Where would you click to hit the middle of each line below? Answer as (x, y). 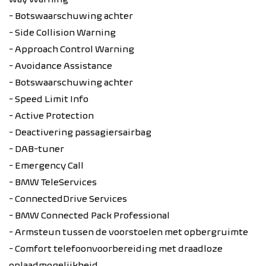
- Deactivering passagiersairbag (80, 132)
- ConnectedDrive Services (68, 199)
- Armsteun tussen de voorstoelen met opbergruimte (129, 232)
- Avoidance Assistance (61, 66)
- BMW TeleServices (53, 182)
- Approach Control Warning (72, 49)
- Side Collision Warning (62, 32)
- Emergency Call (46, 165)
